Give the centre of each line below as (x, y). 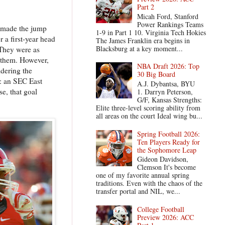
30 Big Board (156, 74)
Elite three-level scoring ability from (148, 107)
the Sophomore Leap (167, 150)
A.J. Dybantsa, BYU (168, 83)
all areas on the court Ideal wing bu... (149, 116)
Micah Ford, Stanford (168, 16)
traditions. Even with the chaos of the (149, 183)
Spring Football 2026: (169, 134)
